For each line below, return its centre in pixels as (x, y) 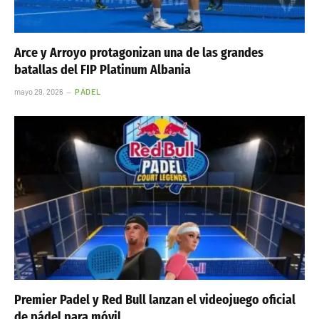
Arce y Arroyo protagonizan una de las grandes (139, 53)
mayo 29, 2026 (39, 92)
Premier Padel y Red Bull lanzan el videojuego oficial (155, 299)
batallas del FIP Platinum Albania (103, 70)
